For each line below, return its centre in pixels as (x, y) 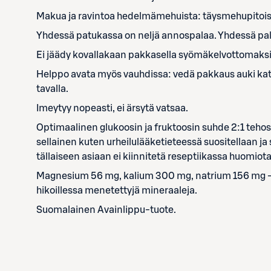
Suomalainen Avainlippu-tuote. (106, 210)
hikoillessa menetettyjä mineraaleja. (117, 191)
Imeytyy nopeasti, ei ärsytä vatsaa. (112, 108)
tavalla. (52, 89)
